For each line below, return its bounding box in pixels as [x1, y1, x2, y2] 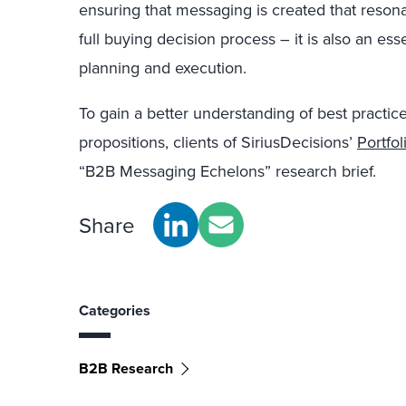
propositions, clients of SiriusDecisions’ [79, 130, 357, 153]
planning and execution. [79, 56, 246, 79]
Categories [79, 300, 150, 321]
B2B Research [79, 358, 173, 379]
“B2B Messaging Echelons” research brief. [79, 159, 376, 182]
